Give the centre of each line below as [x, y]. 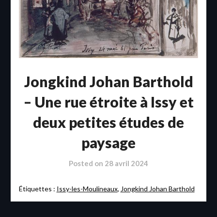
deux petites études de [108, 122]
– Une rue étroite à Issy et [108, 102]
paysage [108, 143]
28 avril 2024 [126, 163]
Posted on [87, 163]
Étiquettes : [38, 189]
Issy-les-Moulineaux [87, 189]
